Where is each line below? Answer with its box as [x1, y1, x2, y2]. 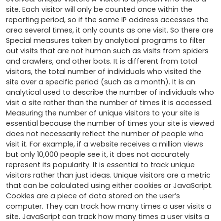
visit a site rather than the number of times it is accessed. [6, 98, 213, 108]
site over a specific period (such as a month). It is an [6, 77, 195, 87]
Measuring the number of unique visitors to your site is [6, 108, 200, 118]
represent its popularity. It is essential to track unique [6, 160, 195, 170]
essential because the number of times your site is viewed [6, 118, 215, 129]
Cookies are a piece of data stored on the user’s [6, 191, 180, 201]
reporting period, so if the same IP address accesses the [6, 15, 209, 25]
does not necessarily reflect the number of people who [6, 129, 204, 139]
